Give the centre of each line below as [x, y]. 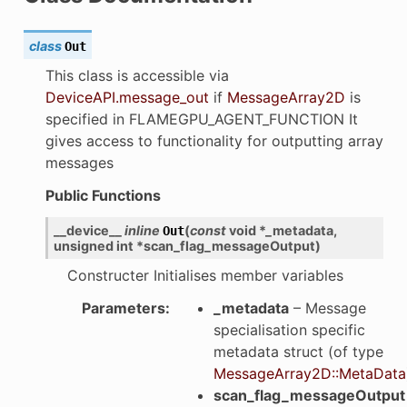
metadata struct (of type [298, 351]
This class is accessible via [137, 75]
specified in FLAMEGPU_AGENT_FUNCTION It [201, 119]
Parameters [123, 308]
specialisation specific [289, 329]
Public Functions [103, 195]
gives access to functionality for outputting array [214, 140]
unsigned [83, 245]
